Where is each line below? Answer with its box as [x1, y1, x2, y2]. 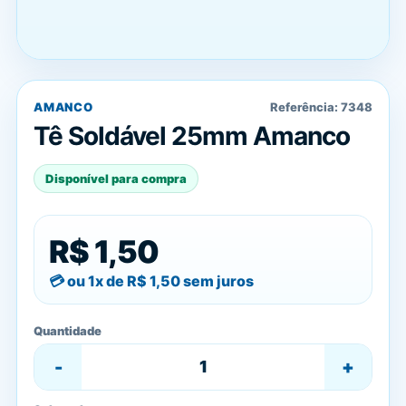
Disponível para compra [45, 171, 187, 186]
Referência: [270, 100, 341, 114]
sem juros [180, 272, 254, 290]
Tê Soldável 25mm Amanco [34, 121, 350, 151]
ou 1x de [67, 272, 127, 290]
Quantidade [34, 324, 101, 338]
